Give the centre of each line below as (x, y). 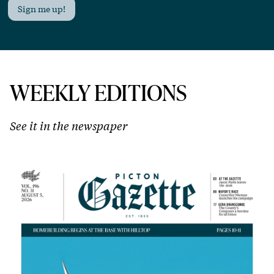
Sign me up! (42, 8)
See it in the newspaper (68, 125)
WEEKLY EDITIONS (98, 92)
